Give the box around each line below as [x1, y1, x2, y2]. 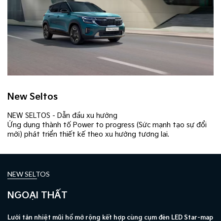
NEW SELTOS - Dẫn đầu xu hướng [7, 111, 117, 120]
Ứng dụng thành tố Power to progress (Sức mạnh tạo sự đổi [7, 121, 207, 130]
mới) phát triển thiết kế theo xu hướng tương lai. [7, 130, 169, 139]
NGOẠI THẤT [7, 190, 68, 201]
